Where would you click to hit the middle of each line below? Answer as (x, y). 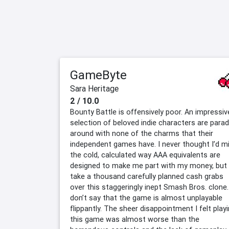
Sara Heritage (94, 89)
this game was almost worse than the (135, 220)
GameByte (98, 75)
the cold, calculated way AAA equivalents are (145, 155)
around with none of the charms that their (142, 134)
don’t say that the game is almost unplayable (146, 198)
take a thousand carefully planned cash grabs (147, 177)
